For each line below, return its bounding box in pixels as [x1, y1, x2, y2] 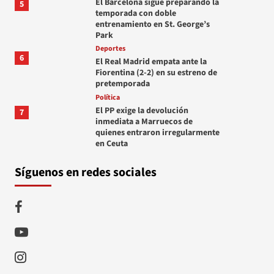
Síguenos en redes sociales [14, 163, 157, 181]
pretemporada [95, 77, 150, 90]
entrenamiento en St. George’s [95, 18, 210, 31]
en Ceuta [95, 137, 128, 150]
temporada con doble [95, 7, 176, 20]
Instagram [25, 246, 85, 263]
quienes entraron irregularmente [95, 126, 220, 139]
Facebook [21, 196, 79, 213]
